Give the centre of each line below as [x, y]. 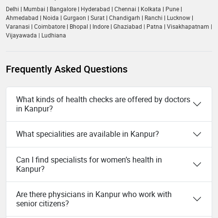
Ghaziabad [128, 26]
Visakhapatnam [188, 26]
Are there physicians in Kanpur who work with [94, 194]
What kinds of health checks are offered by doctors [103, 99]
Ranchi [154, 17]
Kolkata [152, 9]
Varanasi [18, 26]
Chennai [126, 9]
